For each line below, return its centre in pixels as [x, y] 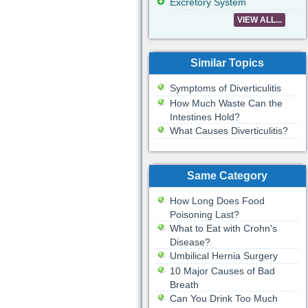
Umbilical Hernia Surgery [223, 256]
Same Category [227, 176]
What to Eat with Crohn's [223, 228]
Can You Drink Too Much [223, 298]
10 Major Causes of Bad [222, 271]
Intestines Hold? [205, 117]
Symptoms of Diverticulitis [225, 88]
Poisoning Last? [204, 214]
